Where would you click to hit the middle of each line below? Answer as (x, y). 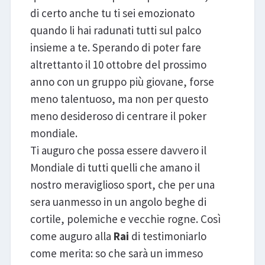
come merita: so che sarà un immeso (116, 253)
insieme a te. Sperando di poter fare (115, 48)
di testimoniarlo (167, 236)
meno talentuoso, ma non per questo (119, 99)
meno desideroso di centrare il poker (118, 116)
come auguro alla (72, 236)
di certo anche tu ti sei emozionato (112, 13)
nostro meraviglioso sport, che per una (122, 185)
